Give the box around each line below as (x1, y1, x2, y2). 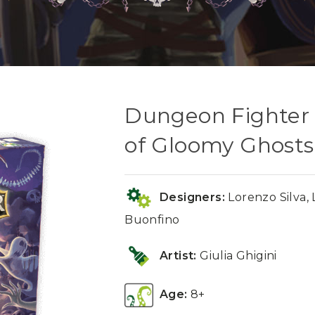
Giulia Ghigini (196, 248, 277, 262)
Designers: (153, 190, 226, 204)
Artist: (160, 248, 197, 262)
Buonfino (124, 212, 180, 226)
